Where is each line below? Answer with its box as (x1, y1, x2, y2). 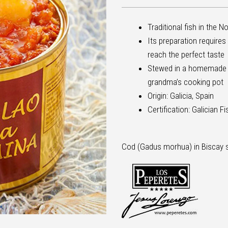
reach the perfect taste (148, 49, 224, 60)
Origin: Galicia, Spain (148, 91, 214, 101)
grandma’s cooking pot (148, 77, 223, 88)
